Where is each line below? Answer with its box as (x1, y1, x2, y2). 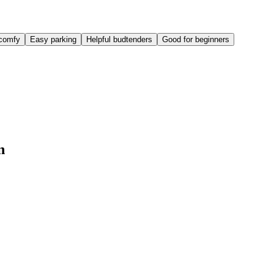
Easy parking (30, 34, 76, 44)
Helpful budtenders (86, 34, 152, 44)
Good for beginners (162, 34, 229, 44)
